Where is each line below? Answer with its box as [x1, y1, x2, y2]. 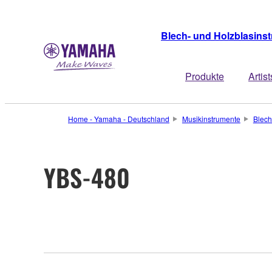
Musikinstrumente [182, 114, 240, 124]
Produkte [185, 69, 224, 83]
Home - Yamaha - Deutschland [68, 114, 169, 124]
